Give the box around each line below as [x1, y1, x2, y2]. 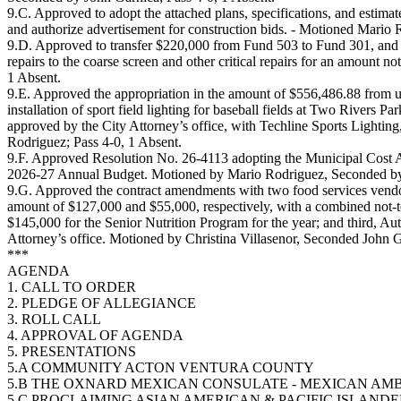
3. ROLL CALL [7, 311, 101, 327]
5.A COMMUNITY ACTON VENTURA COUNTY [7, 360, 314, 375]
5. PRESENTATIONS [7, 344, 136, 359]
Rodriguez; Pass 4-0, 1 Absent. [7, 134, 182, 149]
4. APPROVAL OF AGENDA [7, 328, 183, 343]
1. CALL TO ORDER [7, 279, 136, 294]
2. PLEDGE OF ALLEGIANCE [7, 295, 196, 311]
